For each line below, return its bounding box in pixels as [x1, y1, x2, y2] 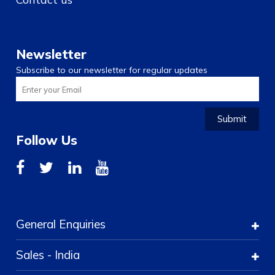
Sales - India [16, 247, 80, 262]
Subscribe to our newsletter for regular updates [16, 64, 208, 76]
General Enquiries [16, 216, 106, 231]
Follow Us [16, 131, 78, 148]
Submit [217, 112, 247, 125]
